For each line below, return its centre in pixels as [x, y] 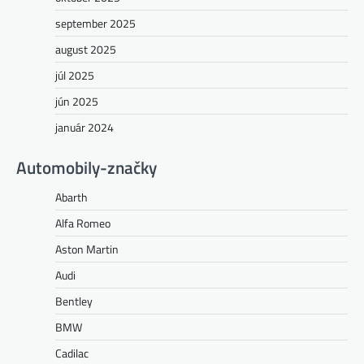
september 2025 [95, 23]
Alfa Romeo [83, 223]
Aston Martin [87, 249]
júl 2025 [75, 75]
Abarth [71, 197]
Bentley [74, 301]
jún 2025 [77, 101]
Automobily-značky [87, 167]
